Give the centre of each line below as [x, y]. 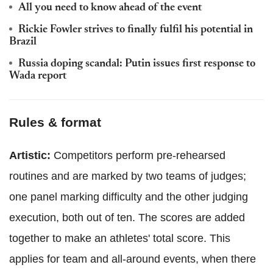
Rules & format [55, 122]
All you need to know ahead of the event [110, 8]
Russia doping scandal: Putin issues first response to [137, 64]
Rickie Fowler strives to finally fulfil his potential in [136, 30]
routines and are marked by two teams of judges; [128, 176]
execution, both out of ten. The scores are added [127, 218]
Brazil [23, 42]
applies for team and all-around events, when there [133, 259]
